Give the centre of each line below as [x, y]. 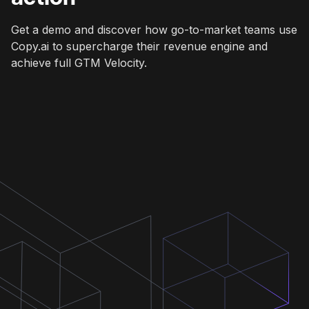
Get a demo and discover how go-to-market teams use [154, 30]
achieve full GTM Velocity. [79, 63]
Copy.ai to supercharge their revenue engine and [139, 47]
